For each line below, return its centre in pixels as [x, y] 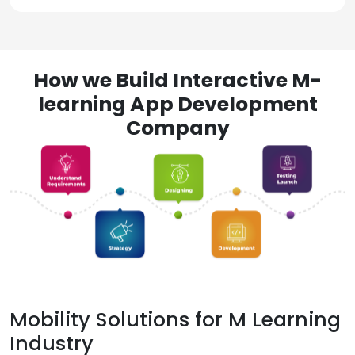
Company [177, 128]
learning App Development [177, 104]
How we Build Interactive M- [177, 80]
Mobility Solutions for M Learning [175, 320]
